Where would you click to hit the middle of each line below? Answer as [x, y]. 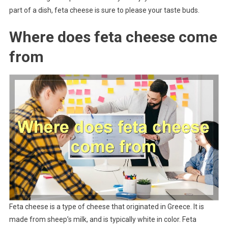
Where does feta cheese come [113, 37]
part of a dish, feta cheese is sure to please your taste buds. [104, 10]
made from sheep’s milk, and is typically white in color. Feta [103, 219]
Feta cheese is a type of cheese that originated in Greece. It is [106, 206]
